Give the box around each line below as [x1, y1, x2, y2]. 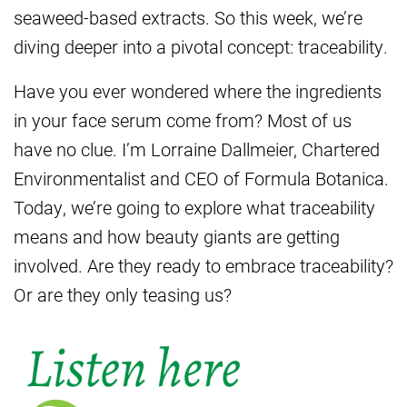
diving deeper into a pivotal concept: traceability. [14, 35, 388, 58]
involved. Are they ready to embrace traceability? [14, 253, 393, 277]
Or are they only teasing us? [14, 283, 232, 306]
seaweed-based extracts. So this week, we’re [14, 5, 362, 29]
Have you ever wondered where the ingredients [14, 79, 382, 103]
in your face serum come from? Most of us [14, 108, 352, 132]
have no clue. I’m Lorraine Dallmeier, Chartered [14, 137, 380, 161]
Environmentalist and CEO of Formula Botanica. [14, 166, 389, 190]
